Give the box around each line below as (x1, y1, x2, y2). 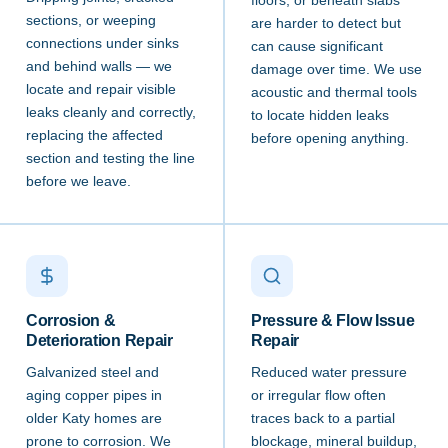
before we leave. (26, 174, 131, 190)
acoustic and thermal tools (251, 85, 417, 101)
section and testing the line (26, 151, 195, 167)
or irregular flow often (251, 388, 386, 404)
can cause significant (251, 39, 383, 55)
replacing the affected (26, 128, 163, 144)
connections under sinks (26, 36, 179, 52)
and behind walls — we (26, 59, 172, 75)
